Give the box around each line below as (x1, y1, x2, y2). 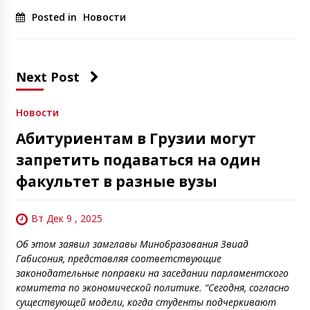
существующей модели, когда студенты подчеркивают (15, 295, 276, 309)
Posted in (31, 10, 80, 24)
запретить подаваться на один (15, 149, 261, 170)
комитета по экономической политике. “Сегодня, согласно (15, 280, 289, 294)
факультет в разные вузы (15, 171, 217, 191)
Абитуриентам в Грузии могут (15, 128, 256, 148)
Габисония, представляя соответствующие (15, 251, 221, 265)
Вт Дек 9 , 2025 (30, 211, 102, 225)
